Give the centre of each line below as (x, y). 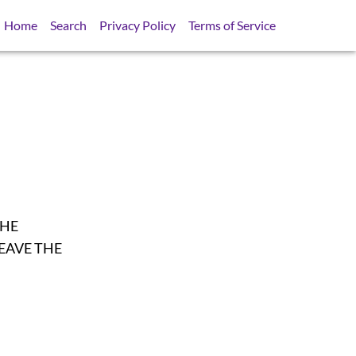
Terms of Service (232, 25)
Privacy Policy (138, 25)
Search (69, 25)
